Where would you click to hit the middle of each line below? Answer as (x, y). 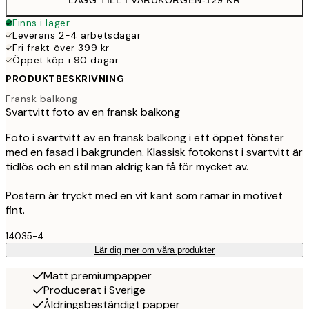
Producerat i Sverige (94, 290)
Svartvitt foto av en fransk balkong (93, 112)
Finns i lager (41, 22)
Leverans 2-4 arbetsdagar (77, 35)
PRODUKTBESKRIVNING (65, 78)
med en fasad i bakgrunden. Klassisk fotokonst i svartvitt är (154, 152)
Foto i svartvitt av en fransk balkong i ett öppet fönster (145, 138)
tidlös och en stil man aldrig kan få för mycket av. (127, 167)
